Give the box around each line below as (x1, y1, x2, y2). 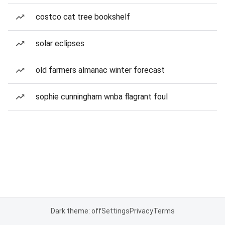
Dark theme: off (50, 207, 101, 215)
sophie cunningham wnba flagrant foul (36, 92, 168, 101)
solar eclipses (36, 39, 84, 48)
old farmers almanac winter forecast (36, 65, 165, 75)
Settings (101, 207, 130, 215)
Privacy (129, 207, 153, 215)
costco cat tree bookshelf (36, 12, 130, 22)
